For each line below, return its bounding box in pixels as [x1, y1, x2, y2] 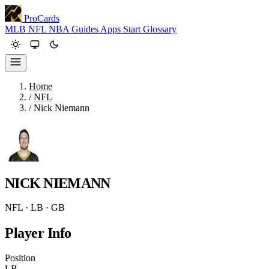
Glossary [143, 24, 177, 34]
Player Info [5, 225, 71, 241]
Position [5, 252, 35, 263]
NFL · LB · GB [5, 202, 65, 213]
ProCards [24, 13, 59, 23]
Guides [71, 24, 100, 34]
